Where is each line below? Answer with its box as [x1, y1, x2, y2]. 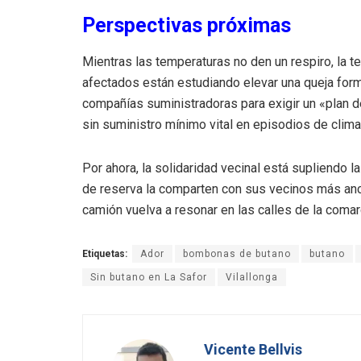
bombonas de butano [183, 247, 291, 259]
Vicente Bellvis [204, 340, 302, 358]
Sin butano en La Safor [90, 271, 207, 283]
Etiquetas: [82, 247, 127, 259]
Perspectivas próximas [82, 13, 291, 37]
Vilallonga [226, 271, 278, 283]
